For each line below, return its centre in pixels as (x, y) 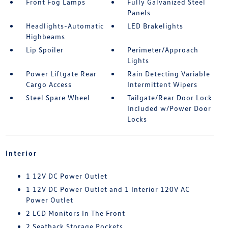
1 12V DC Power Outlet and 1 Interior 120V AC (108, 189)
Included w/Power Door (169, 108)
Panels (139, 12)
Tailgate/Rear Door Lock (170, 97)
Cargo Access (49, 84)
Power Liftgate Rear (61, 73)
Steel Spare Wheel (58, 97)
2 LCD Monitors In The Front (75, 213)
